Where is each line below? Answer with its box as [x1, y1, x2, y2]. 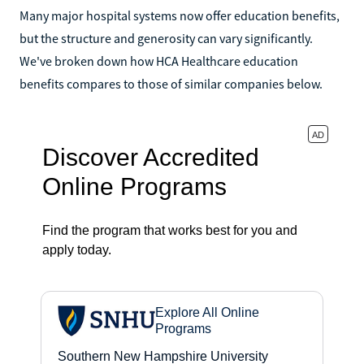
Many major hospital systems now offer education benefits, [19, 6, 340, 24]
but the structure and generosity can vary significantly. [19, 29, 313, 46]
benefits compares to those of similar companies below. [19, 75, 323, 92]
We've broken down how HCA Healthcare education [19, 52, 298, 69]
